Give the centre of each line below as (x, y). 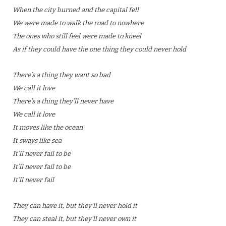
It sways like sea (37, 140)
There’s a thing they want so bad (62, 75)
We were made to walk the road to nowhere (78, 23)
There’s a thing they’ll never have (63, 101)
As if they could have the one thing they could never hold (99, 49)
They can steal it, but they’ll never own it (74, 219)
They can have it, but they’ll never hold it (75, 206)
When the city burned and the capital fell (76, 10)
